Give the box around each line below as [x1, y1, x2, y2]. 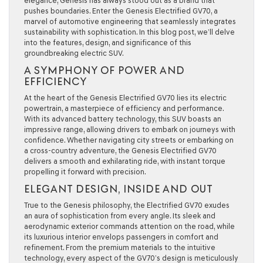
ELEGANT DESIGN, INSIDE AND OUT [24, 183, 213, 195]
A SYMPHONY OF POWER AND [24, 64, 185, 76]
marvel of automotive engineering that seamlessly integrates [24, 17, 236, 26]
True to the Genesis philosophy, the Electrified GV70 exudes [24, 201, 230, 210]
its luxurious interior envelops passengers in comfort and [24, 232, 218, 241]
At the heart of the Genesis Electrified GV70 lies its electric [24, 93, 227, 102]
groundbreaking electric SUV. [24, 49, 124, 58]
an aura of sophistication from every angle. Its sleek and [24, 211, 215, 220]
